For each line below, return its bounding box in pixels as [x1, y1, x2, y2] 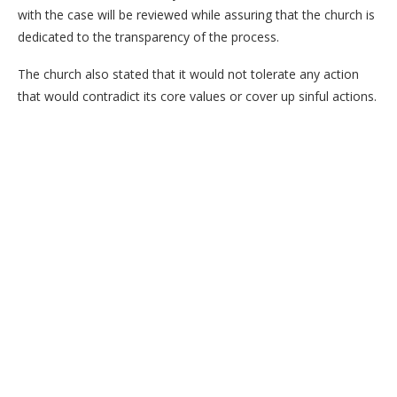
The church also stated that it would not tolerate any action [18, 66, 359, 82]
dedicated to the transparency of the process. [18, 28, 279, 45]
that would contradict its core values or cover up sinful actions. [18, 88, 377, 105]
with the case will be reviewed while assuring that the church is [18, 6, 375, 23]
